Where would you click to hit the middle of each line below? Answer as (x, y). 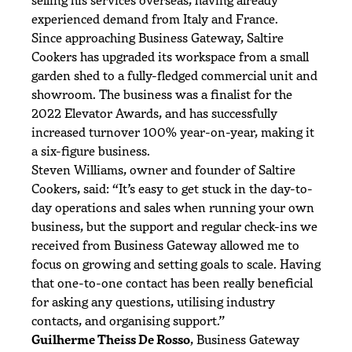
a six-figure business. (91, 150)
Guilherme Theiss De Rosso (111, 339)
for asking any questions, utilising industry (153, 301)
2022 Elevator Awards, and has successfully (154, 113)
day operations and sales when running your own (173, 207)
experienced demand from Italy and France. (155, 18)
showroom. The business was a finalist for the (162, 94)
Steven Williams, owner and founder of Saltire (163, 169)
